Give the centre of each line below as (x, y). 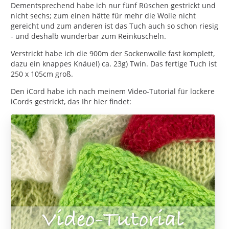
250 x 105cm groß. (42, 74)
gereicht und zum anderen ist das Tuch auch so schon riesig (114, 26)
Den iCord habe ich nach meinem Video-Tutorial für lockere (113, 91)
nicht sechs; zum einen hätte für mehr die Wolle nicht (103, 16)
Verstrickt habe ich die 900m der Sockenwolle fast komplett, (113, 53)
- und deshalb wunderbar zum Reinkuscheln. (88, 36)
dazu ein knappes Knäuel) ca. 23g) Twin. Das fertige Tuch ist (114, 64)
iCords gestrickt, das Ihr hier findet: (71, 101)
